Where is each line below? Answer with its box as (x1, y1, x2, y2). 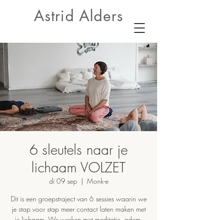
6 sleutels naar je (29, 140, 128, 159)
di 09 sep (49, 176, 77, 186)
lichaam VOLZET (31, 158, 126, 176)
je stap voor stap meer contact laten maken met (11, 204, 146, 214)
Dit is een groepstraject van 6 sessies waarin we (10, 194, 147, 203)
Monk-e (86, 176, 109, 186)
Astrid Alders (33, 6, 124, 26)
